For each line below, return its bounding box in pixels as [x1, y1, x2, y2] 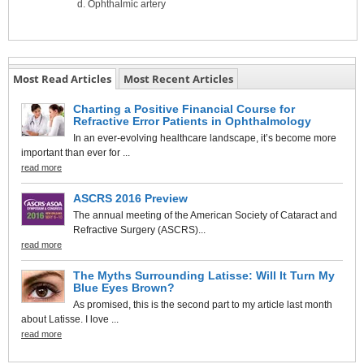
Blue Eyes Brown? [73, 280, 175, 294]
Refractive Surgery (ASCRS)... [73, 223, 206, 236]
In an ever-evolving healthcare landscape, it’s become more [73, 132, 336, 144]
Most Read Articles [13, 71, 111, 86]
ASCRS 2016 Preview [73, 191, 188, 205]
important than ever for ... [21, 146, 130, 158]
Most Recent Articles [123, 71, 233, 86]
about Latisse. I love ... [21, 313, 119, 325]
